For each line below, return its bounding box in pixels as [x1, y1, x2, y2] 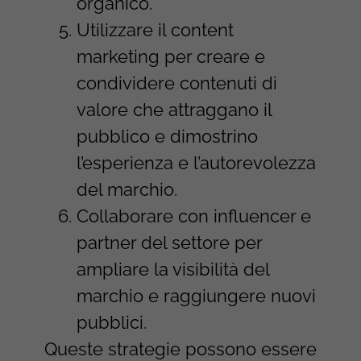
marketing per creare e [76, 45, 265, 67]
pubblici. [76, 311, 147, 333]
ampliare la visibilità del [76, 258, 269, 280]
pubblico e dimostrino [76, 125, 258, 147]
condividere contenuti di [76, 72, 277, 93]
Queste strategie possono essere [44, 338, 317, 359]
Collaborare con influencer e [76, 205, 311, 226]
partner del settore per [76, 231, 262, 253]
